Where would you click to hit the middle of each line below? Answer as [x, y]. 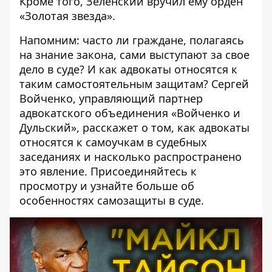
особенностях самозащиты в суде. [112, 200]
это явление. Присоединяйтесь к [108, 171]
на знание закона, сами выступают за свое [134, 54]
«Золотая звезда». [67, 15]
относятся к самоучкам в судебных [113, 142]
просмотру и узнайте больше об [107, 185]
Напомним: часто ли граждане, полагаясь [132, 40]
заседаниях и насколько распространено [131, 156]
